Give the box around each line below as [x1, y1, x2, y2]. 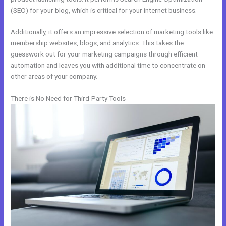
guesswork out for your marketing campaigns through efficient [11, 50, 198, 59]
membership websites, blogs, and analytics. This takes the [11, 39, 184, 47]
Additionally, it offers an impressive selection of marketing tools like [11, 28, 213, 36]
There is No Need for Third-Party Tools [11, 94, 126, 103]
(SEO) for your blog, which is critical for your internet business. [11, 6, 197, 14]
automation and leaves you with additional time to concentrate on [11, 61, 206, 70]
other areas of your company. [11, 72, 98, 81]
